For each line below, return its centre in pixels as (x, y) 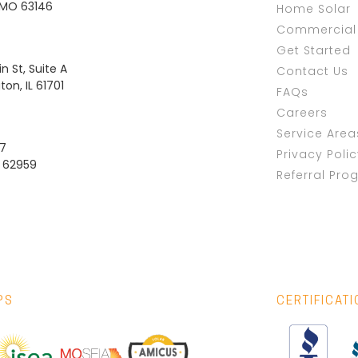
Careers (302, 112)
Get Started (314, 50)
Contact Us (312, 71)
